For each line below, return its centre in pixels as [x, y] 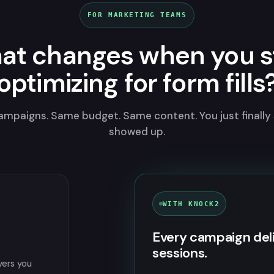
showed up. [137, 131]
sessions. [180, 253]
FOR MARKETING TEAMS [137, 15]
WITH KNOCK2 [191, 204]
